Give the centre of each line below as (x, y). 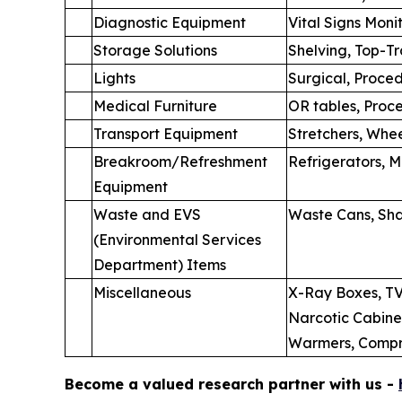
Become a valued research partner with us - (232, 385)
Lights (114, 79)
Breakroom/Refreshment (180, 162)
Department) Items (160, 265)
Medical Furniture (155, 106)
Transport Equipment (166, 134)
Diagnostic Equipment (170, 23)
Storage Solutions (155, 51)
